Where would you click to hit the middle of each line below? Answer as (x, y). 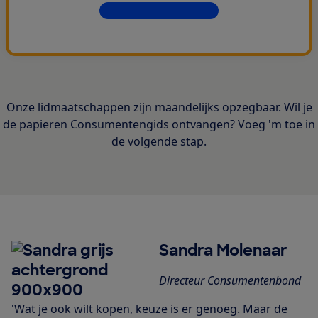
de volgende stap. (159, 142)
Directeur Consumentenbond (230, 281)
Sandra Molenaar (223, 251)
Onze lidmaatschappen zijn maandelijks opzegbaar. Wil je (159, 108)
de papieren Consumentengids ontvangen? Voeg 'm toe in (159, 125)
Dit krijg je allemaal (150, 11)
